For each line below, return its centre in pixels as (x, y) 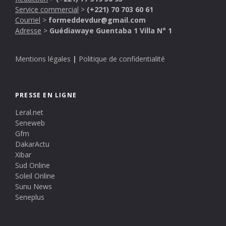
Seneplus (30, 197)
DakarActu (32, 144)
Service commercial (47, 9)
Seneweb (30, 123)
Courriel (28, 20)
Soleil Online (35, 176)
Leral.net (29, 112)
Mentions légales (43, 59)
